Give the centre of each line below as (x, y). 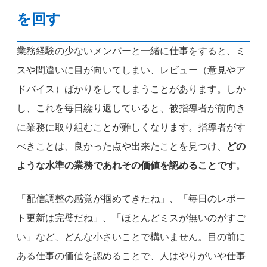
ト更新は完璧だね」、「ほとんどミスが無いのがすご (131, 218)
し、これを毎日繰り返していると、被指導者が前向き (131, 108)
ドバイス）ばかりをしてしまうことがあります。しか (131, 89)
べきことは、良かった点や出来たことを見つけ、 (122, 146)
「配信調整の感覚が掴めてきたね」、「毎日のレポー (131, 198)
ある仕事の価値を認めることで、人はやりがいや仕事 (131, 256)
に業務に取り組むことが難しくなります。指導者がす (131, 127)
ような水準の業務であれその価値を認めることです (126, 165)
